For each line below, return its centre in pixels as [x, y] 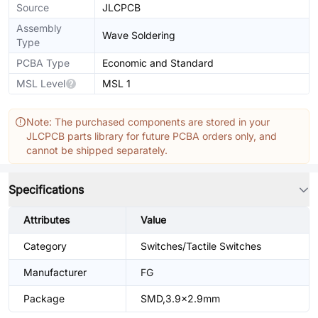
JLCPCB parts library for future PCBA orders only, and [152, 136]
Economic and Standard [158, 63]
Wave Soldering [139, 35]
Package [44, 298]
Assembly [39, 28]
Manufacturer [55, 272]
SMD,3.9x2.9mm [180, 298]
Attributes [46, 220]
